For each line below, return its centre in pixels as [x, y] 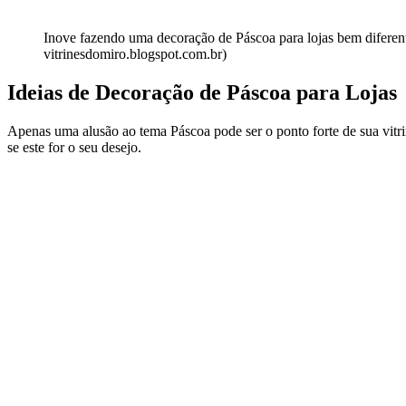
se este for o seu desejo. [74, 148]
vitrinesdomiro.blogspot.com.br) [135, 54]
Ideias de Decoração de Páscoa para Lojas [202, 93]
